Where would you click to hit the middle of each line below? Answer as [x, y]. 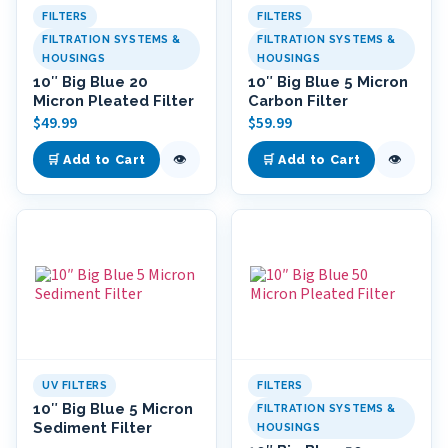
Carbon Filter [298, 100]
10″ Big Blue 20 [90, 81]
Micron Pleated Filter [113, 100]
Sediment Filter [92, 427]
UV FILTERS [75, 385]
